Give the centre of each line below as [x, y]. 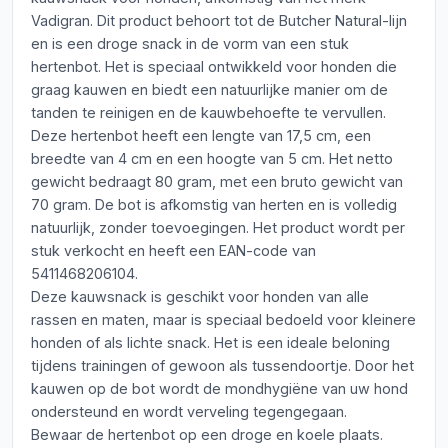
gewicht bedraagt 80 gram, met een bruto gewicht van [217, 181]
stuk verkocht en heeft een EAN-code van [173, 250]
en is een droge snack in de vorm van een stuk [190, 43]
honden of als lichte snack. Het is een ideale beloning [210, 342]
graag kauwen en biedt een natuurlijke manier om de [209, 89]
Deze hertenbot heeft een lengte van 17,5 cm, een [201, 135]
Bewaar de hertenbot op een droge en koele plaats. [207, 434]
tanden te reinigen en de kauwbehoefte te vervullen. [208, 112]
